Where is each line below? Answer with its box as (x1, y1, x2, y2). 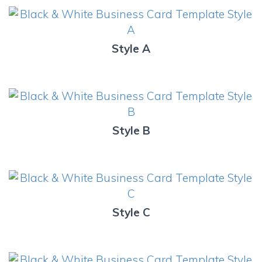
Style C (112, 205, 150, 219)
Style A (112, 41, 150, 56)
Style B (112, 123, 150, 137)
